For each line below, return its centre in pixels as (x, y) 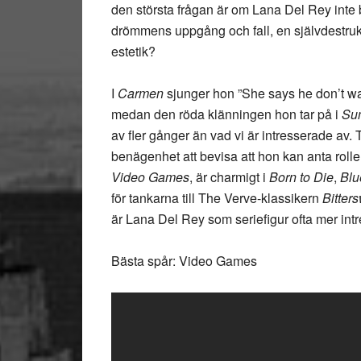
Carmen (141, 93)
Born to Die (301, 177)
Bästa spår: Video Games (184, 261)
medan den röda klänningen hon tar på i (226, 114)
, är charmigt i (229, 177)
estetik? (133, 51)
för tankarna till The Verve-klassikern (217, 198)
